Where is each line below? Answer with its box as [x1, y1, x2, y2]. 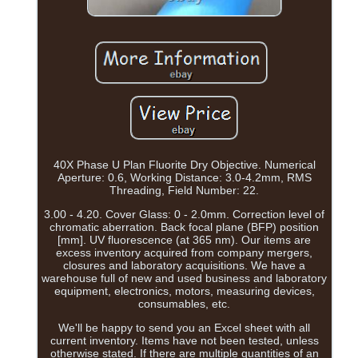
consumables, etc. [138, 297, 231, 311]
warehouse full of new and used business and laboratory [42, 272, 328, 285]
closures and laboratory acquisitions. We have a [63, 259, 306, 272]
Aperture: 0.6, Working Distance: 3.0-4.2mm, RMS [57, 171, 312, 185]
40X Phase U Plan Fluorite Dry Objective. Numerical [53, 158, 316, 172]
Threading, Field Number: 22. [109, 184, 260, 197]
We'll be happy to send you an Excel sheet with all [58, 321, 311, 335]
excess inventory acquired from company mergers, [56, 246, 313, 260]
